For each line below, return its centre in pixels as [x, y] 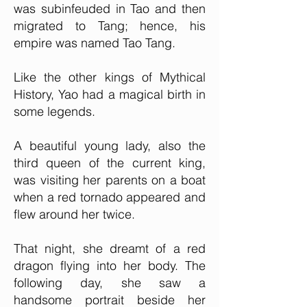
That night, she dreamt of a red [110, 248]
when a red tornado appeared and [110, 197]
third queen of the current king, [110, 163]
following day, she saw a [110, 283]
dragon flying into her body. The [110, 266]
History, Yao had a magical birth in [110, 94]
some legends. [54, 111]
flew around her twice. [78, 214]
